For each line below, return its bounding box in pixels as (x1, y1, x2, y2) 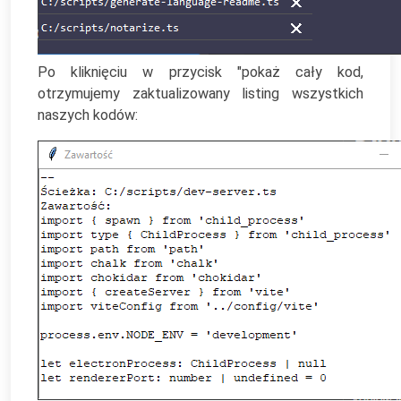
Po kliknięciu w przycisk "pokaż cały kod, (38, 64, 363, 81)
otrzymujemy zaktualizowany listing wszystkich (38, 85, 363, 102)
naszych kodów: (38, 107, 138, 124)
